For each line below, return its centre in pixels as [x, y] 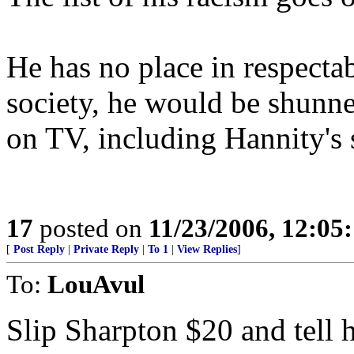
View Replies [207, 249]
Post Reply [39, 249]
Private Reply [106, 249]
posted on [91, 228]
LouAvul [96, 284]
